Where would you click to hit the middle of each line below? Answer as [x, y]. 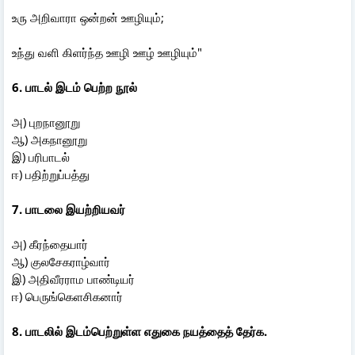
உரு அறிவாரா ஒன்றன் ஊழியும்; [88, 17]
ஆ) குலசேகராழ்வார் [64, 261]
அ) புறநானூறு [48, 122]
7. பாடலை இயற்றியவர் [69, 209]
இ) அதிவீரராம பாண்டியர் [76, 279]
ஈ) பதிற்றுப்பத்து [51, 174]
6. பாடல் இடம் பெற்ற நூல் [87, 87]
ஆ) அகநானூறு [51, 139]
